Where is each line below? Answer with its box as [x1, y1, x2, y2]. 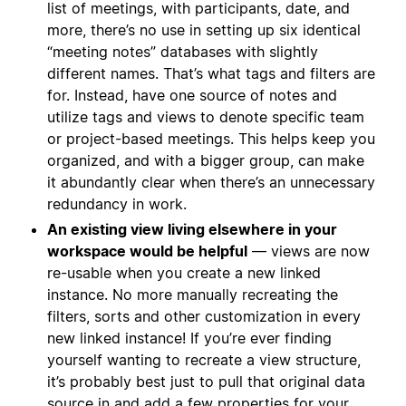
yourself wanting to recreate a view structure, [47, 351, 361, 370]
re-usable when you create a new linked [47, 264, 321, 283]
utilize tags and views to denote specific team [47, 108, 364, 127]
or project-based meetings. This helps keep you [47, 130, 375, 149]
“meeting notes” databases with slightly [47, 43, 318, 62]
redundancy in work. [47, 195, 187, 214]
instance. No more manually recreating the [47, 285, 338, 304]
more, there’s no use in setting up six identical [47, 21, 361, 40]
